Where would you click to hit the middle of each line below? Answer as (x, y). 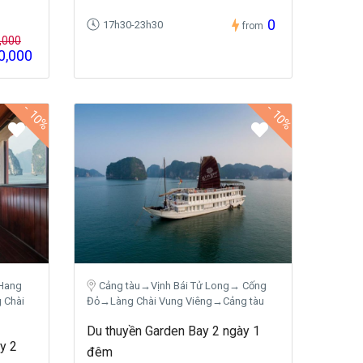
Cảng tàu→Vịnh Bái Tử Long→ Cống (183, 285)
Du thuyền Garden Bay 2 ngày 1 (173, 331)
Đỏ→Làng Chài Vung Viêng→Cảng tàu (175, 301)
